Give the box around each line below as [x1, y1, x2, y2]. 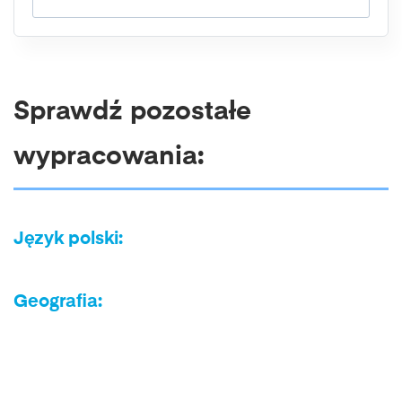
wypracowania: [13, 144, 205, 170]
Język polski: [13, 231, 123, 249]
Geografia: [13, 293, 102, 311]
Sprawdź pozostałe [13, 100, 251, 126]
